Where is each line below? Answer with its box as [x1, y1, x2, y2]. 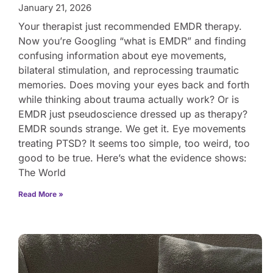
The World [18, 166, 66, 179]
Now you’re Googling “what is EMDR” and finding [18, 34, 246, 47]
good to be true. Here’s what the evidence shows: [18, 151, 247, 164]
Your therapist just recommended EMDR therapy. [18, 19, 242, 32]
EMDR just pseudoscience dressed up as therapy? [18, 107, 247, 120]
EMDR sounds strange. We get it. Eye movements [18, 122, 246, 135]
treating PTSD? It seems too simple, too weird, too [18, 136, 250, 149]
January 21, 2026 [18, 1, 91, 13]
